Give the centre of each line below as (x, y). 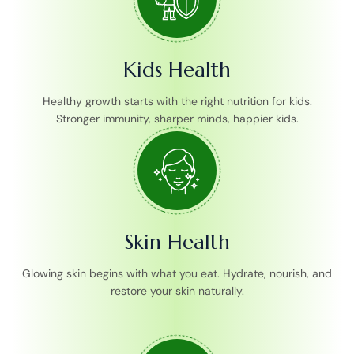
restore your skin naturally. (177, 291)
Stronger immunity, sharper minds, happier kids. (177, 118)
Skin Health (177, 242)
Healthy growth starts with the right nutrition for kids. (177, 101)
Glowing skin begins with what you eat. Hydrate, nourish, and (177, 273)
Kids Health (177, 69)
